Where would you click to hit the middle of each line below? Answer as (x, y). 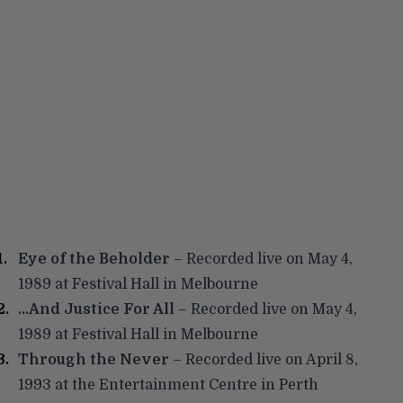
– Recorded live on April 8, (264, 359)
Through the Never (94, 359)
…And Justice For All (96, 309)
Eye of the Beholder (94, 259)
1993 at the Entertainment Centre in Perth (168, 385)
